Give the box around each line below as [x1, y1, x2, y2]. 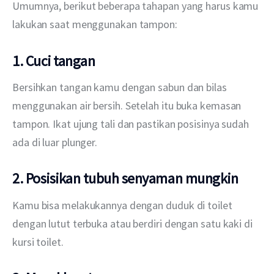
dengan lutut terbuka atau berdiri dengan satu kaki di [12, 216, 255, 231]
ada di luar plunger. [12, 135, 98, 150]
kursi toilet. [12, 234, 64, 249]
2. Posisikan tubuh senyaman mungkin [12, 169, 239, 188]
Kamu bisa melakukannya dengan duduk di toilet [12, 198, 235, 212]
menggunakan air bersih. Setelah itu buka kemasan [12, 98, 244, 113]
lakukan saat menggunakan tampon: [12, 17, 177, 32]
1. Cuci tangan [12, 51, 95, 70]
